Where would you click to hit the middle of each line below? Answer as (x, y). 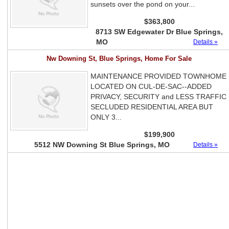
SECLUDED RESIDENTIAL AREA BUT (152, 107)
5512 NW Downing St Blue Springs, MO (102, 145)
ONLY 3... (106, 117)
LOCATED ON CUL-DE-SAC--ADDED (151, 86)
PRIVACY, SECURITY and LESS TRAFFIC (159, 97)
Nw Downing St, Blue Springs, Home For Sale (119, 59)
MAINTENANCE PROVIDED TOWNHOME (159, 76)
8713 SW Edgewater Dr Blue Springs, (159, 32)
